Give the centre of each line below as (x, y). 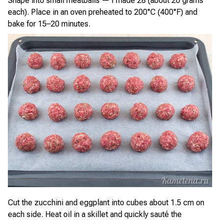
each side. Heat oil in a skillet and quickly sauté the (95, 214)
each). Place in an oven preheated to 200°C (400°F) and (103, 12)
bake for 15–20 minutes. (49, 24)
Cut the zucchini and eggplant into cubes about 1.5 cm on (106, 203)
